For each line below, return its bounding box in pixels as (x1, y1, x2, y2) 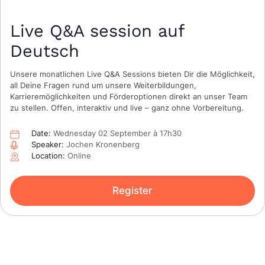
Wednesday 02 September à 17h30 (51, 128, 182, 138)
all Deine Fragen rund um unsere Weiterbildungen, (10, 80, 196, 91)
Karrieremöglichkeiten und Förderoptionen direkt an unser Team (10, 92, 247, 102)
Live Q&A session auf (10, 21, 184, 41)
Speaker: (31, 140, 64, 150)
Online (65, 151, 91, 161)
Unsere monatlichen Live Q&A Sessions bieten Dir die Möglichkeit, (10, 69, 255, 79)
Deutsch (10, 41, 79, 62)
